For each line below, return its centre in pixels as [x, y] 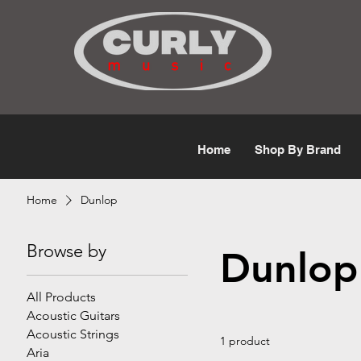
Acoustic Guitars [74, 315]
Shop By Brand [298, 149]
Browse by [67, 251]
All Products [62, 297]
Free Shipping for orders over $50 [148, 19]
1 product [245, 340]
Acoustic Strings [73, 334]
